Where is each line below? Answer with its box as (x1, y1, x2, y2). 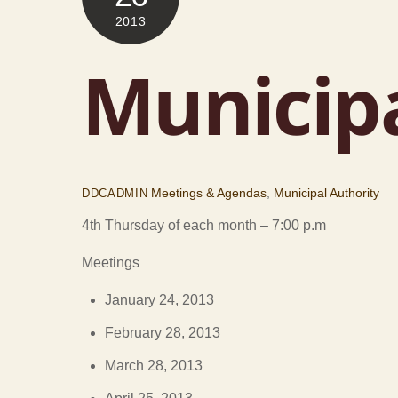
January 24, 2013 (104, 292, 214, 308)
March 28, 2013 (104, 358, 203, 374)
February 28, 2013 (104, 325, 220, 341)
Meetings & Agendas (151, 186, 267, 201)
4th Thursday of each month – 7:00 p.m (82, 218, 326, 234)
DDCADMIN (82, 187, 148, 201)
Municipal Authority (274, 186, 380, 201)
